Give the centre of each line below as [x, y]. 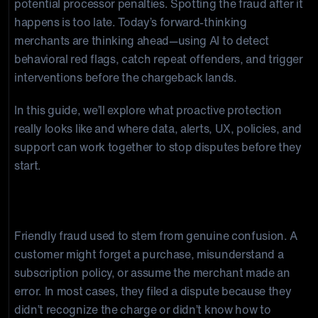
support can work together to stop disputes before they [158, 147]
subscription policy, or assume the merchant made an [152, 273]
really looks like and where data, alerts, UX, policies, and [158, 128]
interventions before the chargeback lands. [126, 77]
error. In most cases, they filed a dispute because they [153, 291]
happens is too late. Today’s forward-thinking [131, 22]
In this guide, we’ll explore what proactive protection [148, 110]
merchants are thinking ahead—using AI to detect [142, 40]
